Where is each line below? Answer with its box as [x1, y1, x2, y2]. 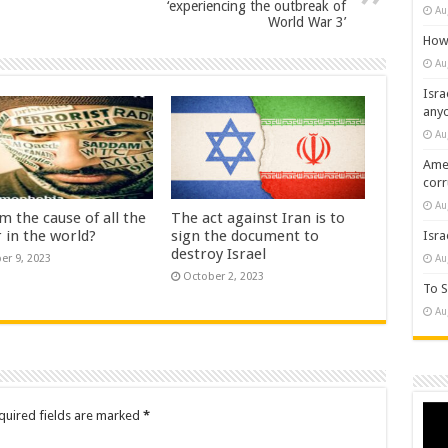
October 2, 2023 [183, 270, 265, 284]
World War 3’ [267, 13, 346, 30]
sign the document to [171, 227, 320, 246]
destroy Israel [171, 245, 267, 264]
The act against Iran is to [171, 209, 346, 228]
